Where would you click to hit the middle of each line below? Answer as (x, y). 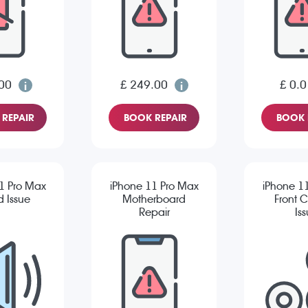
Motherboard (154, 199)
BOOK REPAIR (155, 118)
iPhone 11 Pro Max (154, 186)
